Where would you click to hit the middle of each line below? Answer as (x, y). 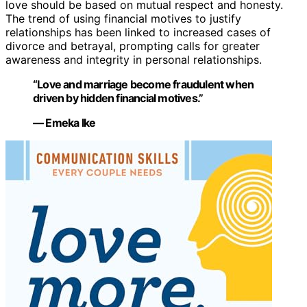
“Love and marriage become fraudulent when (144, 85)
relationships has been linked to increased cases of (138, 33)
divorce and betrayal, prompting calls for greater (133, 46)
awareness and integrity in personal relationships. (134, 60)
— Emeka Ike (64, 123)
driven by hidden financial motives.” (118, 98)
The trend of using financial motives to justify (123, 19)
